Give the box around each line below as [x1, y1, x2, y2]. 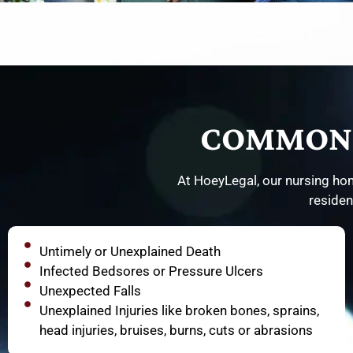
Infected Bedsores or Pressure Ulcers [39, 263, 263, 280]
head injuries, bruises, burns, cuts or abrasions [39, 322, 313, 339]
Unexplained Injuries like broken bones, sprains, [39, 303, 319, 319]
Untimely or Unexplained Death [39, 243, 221, 260]
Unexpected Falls [39, 283, 141, 299]
